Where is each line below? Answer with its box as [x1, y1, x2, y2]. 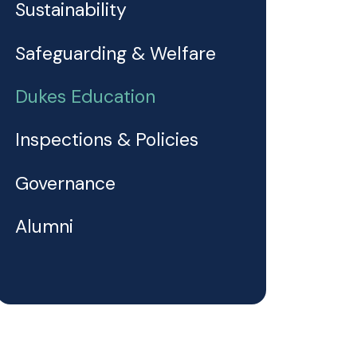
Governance [15, 171, 116, 195]
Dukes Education [15, 84, 156, 109]
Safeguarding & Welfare [15, 41, 217, 65]
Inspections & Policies [15, 127, 199, 152]
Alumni [15, 214, 74, 239]
